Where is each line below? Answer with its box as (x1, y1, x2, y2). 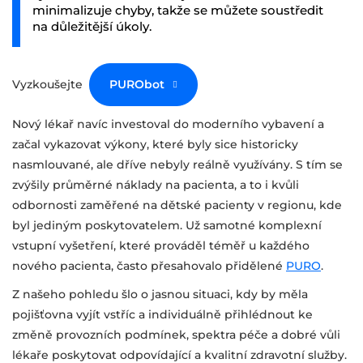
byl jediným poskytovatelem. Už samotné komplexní (12, 218, 322, 233)
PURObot (109, 77, 164, 92)
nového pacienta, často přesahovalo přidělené (12, 258, 286, 274)
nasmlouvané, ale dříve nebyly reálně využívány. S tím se (12, 157, 343, 173)
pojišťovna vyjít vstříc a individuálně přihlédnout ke (12, 307, 313, 322)
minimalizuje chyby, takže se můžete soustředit (32, 2, 323, 19)
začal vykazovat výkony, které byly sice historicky (12, 137, 298, 152)
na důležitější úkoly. (32, 19, 158, 35)
